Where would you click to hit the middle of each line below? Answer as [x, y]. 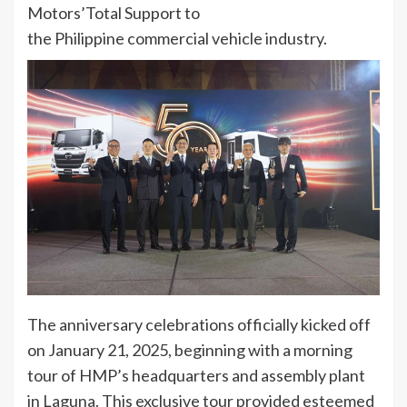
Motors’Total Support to [114, 12]
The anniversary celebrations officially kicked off [199, 324]
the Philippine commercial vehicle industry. [177, 38]
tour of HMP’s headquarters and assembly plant [196, 375]
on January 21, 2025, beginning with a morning [190, 349]
